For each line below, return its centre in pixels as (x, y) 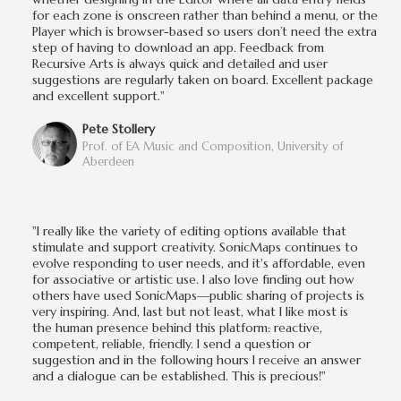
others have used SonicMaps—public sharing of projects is (198, 295)
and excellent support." (98, 95)
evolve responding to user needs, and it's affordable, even (199, 263)
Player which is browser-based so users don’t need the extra (205, 31)
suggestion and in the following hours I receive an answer (196, 359)
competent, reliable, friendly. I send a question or (171, 343)
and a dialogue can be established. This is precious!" (179, 375)
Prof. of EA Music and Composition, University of (213, 146)
